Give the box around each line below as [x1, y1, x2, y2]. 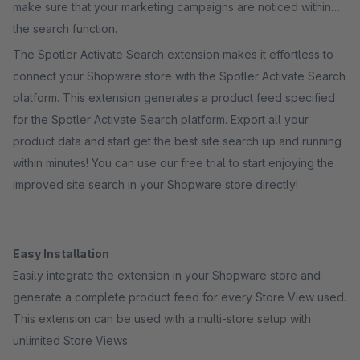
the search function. [13, 22, 117, 35]
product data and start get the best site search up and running [13, 134, 342, 148]
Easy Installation [13, 247, 109, 260]
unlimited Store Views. [13, 333, 130, 347]
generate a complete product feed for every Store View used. [13, 290, 75, 304]
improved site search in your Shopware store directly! [13, 178, 298, 191]
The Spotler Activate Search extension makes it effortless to [13, 47, 333, 61]
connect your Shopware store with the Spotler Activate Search [13, 69, 346, 83]
